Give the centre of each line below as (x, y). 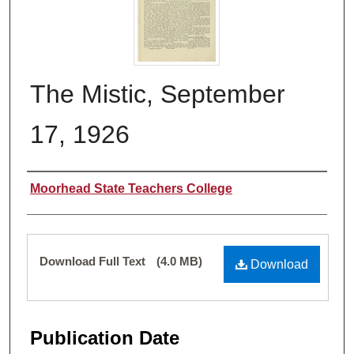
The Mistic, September (158, 94)
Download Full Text (94, 261)
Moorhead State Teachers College (131, 188)
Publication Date (105, 337)
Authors (59, 188)
